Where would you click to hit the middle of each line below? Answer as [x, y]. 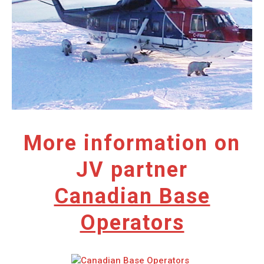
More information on [132, 143]
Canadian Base [132, 196]
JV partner [132, 169]
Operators [132, 222]
